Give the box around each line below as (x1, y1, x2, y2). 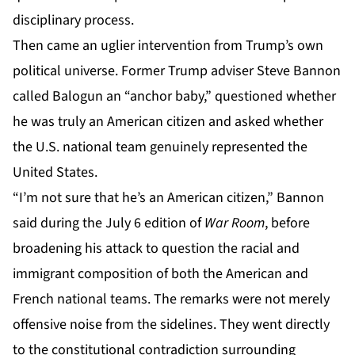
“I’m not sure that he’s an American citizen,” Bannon (13, 188, 324, 208)
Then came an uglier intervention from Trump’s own (13, 36, 323, 56)
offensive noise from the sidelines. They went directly (13, 315, 330, 335)
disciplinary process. (13, 10, 134, 31)
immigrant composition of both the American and (13, 264, 308, 284)
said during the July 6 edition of (13, 213, 204, 234)
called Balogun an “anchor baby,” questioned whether (13, 86, 336, 107)
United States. (13, 162, 97, 183)
